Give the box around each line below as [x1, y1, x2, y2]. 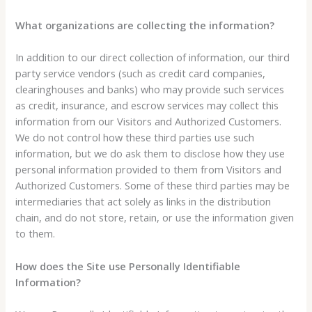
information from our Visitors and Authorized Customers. [15, 114, 282, 129]
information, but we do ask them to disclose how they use [15, 146, 286, 161]
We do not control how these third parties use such [15, 130, 255, 145]
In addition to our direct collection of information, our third [15, 50, 290, 65]
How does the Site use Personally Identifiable [15, 258, 241, 273]
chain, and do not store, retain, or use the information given [15, 210, 295, 225]
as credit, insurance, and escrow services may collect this [15, 98, 279, 113]
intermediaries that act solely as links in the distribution [15, 194, 272, 209]
